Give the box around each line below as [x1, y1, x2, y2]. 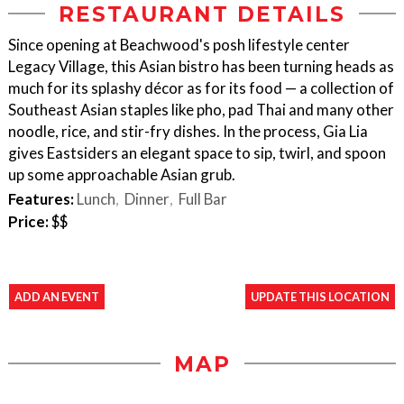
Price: [8, 211, 49, 231]
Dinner [124, 188, 170, 208]
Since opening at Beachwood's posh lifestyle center [8, 34, 350, 54]
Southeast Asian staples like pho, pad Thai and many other [8, 99, 394, 119]
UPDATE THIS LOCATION [251, 289, 390, 304]
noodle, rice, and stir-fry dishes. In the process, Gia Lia [8, 121, 368, 141]
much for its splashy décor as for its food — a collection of [8, 78, 394, 97]
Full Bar [179, 188, 227, 208]
